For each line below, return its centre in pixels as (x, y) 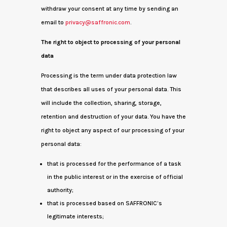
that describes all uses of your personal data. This (111, 89)
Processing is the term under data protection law (109, 75)
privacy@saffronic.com (98, 22)
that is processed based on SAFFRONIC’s (104, 203)
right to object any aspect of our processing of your (112, 130)
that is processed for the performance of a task (114, 164)
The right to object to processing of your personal (110, 42)
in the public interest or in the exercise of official (115, 177)
